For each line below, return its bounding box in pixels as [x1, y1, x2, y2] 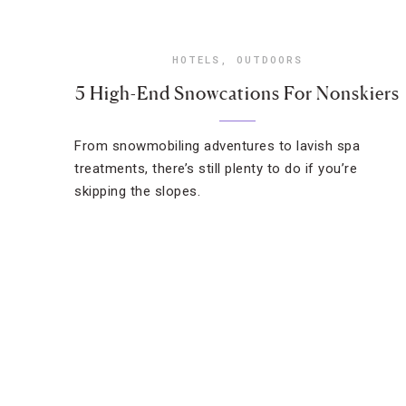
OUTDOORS [236, 53, 303, 66]
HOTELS [171, 53, 220, 66]
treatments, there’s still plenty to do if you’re [74, 160, 357, 177]
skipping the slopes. [74, 183, 200, 199]
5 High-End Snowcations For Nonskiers [74, 82, 400, 104]
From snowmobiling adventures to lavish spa [74, 138, 360, 154]
